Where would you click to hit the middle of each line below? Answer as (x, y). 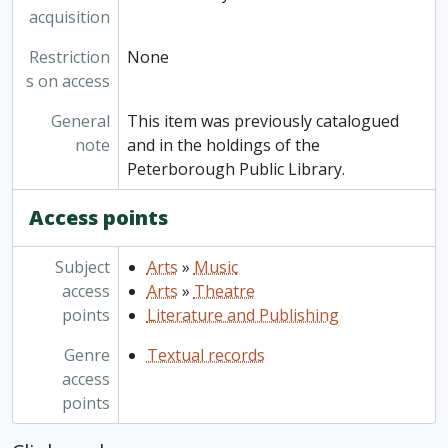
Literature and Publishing (242, 315)
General (80, 121)
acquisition (69, 17)
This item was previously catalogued (262, 121)
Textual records (205, 355)
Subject (82, 267)
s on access (67, 81)
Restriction (69, 57)
